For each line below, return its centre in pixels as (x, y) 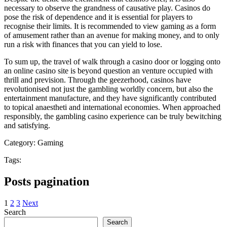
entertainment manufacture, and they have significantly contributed (110, 98)
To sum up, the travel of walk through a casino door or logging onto (112, 61)
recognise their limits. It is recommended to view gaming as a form (110, 26)
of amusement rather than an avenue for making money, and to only (112, 35)
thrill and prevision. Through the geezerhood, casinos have (98, 80)
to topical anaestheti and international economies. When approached (112, 107)
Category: (21, 142)
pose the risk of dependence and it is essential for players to (98, 17)
